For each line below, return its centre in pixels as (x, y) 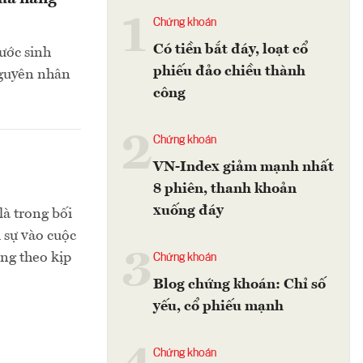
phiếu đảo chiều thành (229, 71)
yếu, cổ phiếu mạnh (218, 306)
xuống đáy (188, 211)
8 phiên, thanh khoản (225, 189)
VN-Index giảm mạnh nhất (243, 167)
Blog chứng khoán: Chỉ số (239, 284)
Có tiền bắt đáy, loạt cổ (231, 49)
